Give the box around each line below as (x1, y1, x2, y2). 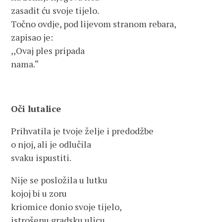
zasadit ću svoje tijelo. (11, 4, 100, 16)
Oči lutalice (11, 103, 61, 114)
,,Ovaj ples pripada (11, 45, 85, 56)
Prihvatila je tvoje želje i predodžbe (11, 125, 154, 137)
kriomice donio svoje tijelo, (11, 201, 122, 213)
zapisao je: (11, 31, 54, 43)
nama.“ (11, 58, 39, 70)
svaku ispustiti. (11, 152, 72, 164)
